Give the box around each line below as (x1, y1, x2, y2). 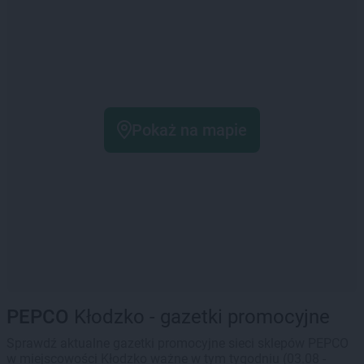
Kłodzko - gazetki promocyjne (69, 305, 330, 328)
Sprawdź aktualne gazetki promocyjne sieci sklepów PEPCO (6, 336, 349, 351)
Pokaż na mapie (132, 120, 247, 140)
